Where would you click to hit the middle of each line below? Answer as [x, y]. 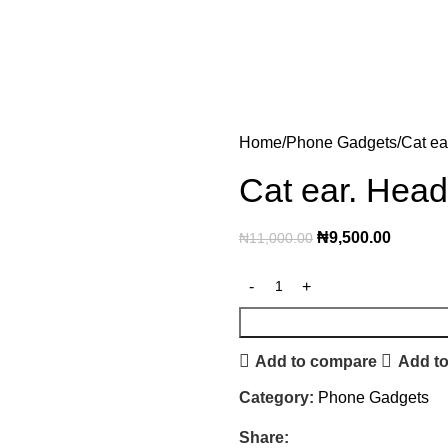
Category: [276, 397]
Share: [264, 437]
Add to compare [316, 361]
